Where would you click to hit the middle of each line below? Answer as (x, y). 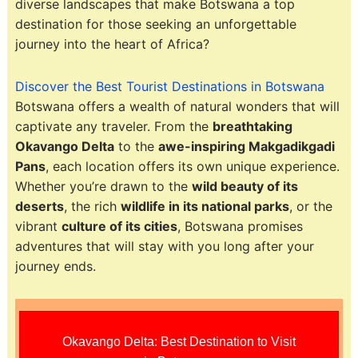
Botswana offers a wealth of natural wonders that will (177, 106)
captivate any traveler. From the (113, 126)
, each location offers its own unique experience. (192, 166)
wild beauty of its (245, 186)
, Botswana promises (240, 226)
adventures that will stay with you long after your (164, 246)
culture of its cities (119, 226)
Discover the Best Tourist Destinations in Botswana (169, 86)
